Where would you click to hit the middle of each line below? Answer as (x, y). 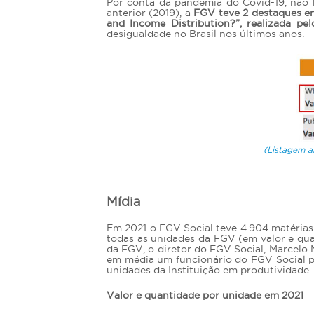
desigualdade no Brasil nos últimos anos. (207, 34)
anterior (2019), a (150, 13)
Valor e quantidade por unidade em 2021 (205, 295)
